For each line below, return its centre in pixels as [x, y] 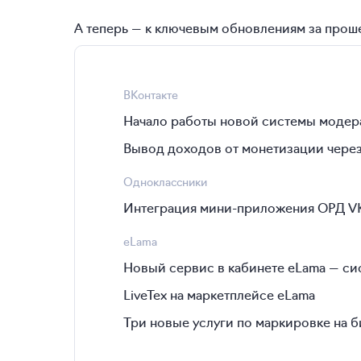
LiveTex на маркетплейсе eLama [219, 294]
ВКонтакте [151, 94]
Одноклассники [165, 181]
